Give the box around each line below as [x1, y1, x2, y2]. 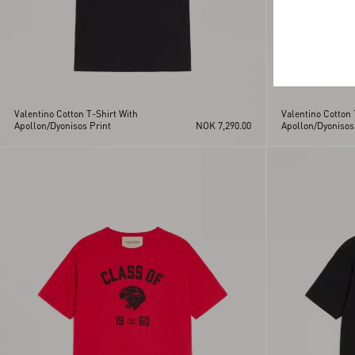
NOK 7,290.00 [195, 119, 251, 132]
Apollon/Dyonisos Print [14, 119, 111, 132]
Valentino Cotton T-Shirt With [14, 107, 138, 120]
